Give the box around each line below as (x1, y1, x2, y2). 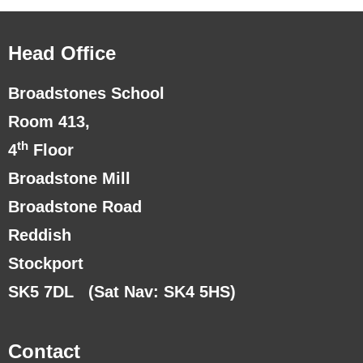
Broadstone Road (8, 198, 142, 216)
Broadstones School (8, 84, 164, 102)
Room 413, (8, 113, 90, 130)
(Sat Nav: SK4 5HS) (88, 283, 236, 301)
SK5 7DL (8, 283, 88, 301)
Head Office (8, 42, 116, 64)
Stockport (8, 254, 83, 272)
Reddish (8, 226, 71, 244)
